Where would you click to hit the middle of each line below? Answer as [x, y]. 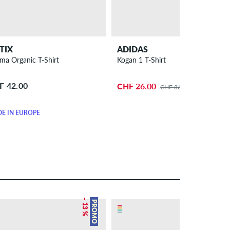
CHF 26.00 [137, 86]
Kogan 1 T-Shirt [142, 60]
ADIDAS [133, 49]
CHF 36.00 [175, 87]
